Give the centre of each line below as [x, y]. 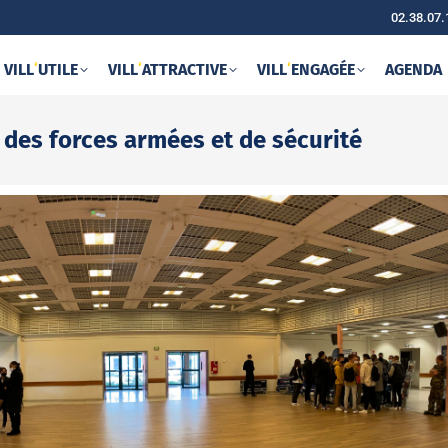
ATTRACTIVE [184, 69]
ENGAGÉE [322, 69]
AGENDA [413, 69]
